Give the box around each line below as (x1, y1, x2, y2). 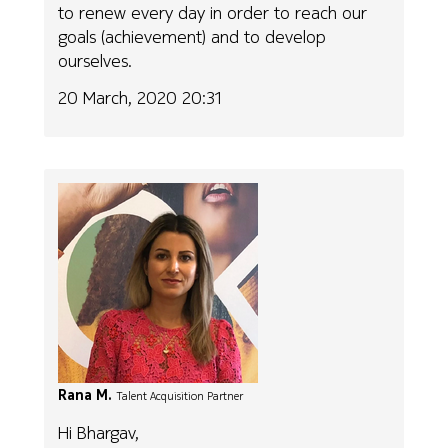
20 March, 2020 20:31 (58, 84, 224, 110)
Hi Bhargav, (58, 419, 140, 445)
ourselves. (58, 48, 133, 74)
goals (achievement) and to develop (58, 24, 327, 50)
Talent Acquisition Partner (116, 388, 244, 405)
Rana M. (58, 385, 113, 406)
